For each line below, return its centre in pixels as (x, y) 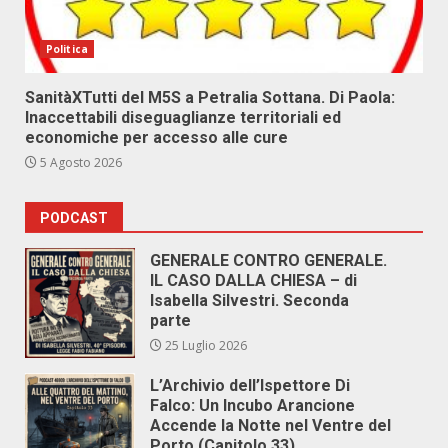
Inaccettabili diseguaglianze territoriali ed (183, 117)
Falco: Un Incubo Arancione (252, 405)
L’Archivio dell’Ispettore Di (250, 385)
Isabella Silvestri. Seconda (249, 300)
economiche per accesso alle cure (156, 137)
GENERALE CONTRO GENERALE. (268, 260)
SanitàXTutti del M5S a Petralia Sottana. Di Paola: (210, 97)
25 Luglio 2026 (204, 345)
